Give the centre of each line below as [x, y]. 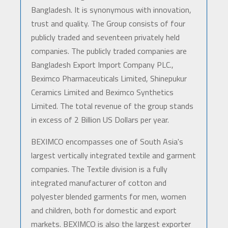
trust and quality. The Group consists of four [108, 24]
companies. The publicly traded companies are [109, 51]
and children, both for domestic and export [104, 210]
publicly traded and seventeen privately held [105, 37]
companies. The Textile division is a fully [99, 169]
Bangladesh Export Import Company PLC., [102, 65]
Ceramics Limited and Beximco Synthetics [102, 92]
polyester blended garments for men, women [108, 197]
